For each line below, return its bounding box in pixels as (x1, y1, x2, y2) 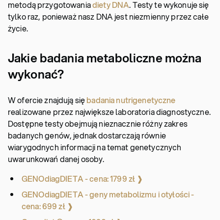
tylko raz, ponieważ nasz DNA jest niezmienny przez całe (8, 11, 209, 22)
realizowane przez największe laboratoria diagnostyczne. (8, 106, 211, 117)
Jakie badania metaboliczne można (8, 50, 202, 66)
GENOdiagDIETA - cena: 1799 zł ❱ (22, 173, 143, 184)
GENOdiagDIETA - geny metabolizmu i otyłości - (22, 189, 194, 200)
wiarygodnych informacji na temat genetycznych (8, 141, 182, 153)
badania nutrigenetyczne (86, 94, 176, 106)
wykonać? (8, 66, 64, 82)
